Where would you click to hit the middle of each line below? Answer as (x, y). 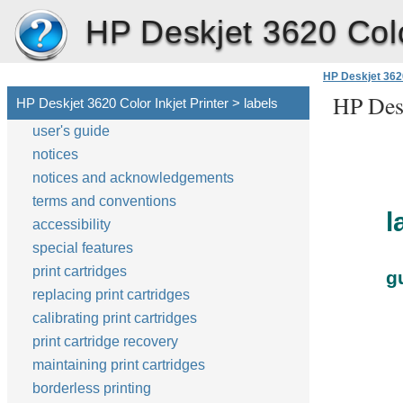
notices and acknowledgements (133, 178)
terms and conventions (104, 201)
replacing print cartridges (111, 295)
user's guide (73, 131)
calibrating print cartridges (115, 318)
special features (83, 248)
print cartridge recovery (105, 341)
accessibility (73, 224)
